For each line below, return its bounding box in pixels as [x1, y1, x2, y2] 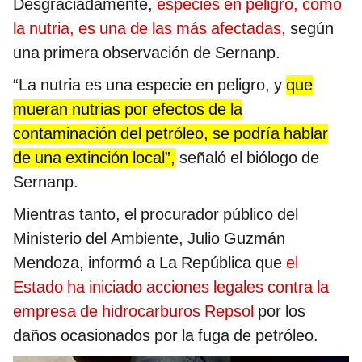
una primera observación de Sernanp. [13, 42, 280, 62]
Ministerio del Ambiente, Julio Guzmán [13, 228, 285, 248]
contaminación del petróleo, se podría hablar [13, 123, 328, 143]
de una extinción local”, [13, 147, 175, 167]
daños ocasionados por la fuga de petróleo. [13, 325, 318, 345]
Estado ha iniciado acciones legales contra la [13, 276, 329, 297]
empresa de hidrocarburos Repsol [13, 301, 254, 321]
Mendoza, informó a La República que [13, 252, 286, 272]
